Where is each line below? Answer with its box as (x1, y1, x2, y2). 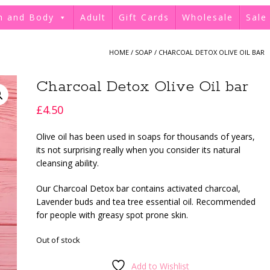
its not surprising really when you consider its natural (36, 144, 240, 155)
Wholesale (182, 11, 233, 23)
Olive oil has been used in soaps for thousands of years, (36, 131, 255, 142)
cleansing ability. (36, 157, 99, 169)
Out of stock (36, 234, 80, 245)
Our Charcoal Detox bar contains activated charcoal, (36, 183, 240, 194)
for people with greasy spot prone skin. (36, 209, 188, 221)
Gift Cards (119, 11, 169, 23)
